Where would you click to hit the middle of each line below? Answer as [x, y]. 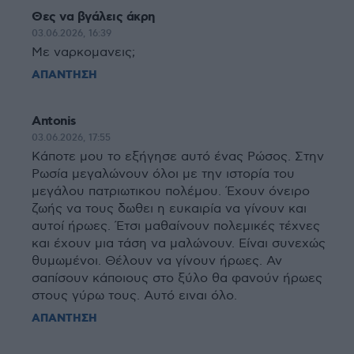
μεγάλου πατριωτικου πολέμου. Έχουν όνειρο [171, 192]
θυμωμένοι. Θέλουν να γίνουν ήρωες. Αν [157, 261]
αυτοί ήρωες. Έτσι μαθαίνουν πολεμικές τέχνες [176, 226]
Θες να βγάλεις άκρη [93, 17]
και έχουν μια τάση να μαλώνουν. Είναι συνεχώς [179, 244]
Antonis [54, 121]
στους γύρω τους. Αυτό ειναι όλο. [134, 296]
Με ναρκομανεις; [83, 53]
